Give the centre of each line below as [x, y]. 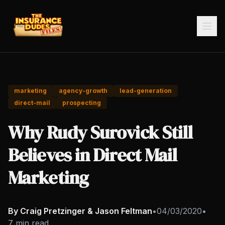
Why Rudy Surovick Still [100, 132]
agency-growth [83, 91]
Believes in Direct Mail [93, 155]
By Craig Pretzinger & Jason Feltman [80, 211]
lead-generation [146, 91]
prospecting [82, 103]
